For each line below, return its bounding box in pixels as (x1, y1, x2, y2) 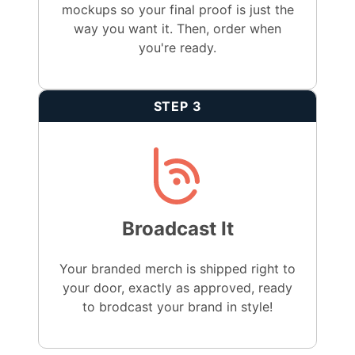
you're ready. (139, 40, 216, 56)
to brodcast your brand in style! (82, 299, 273, 315)
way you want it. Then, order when (74, 21, 281, 37)
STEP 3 (153, 98, 202, 115)
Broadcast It (121, 217, 234, 241)
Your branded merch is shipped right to (59, 261, 296, 277)
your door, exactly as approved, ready (63, 280, 292, 296)
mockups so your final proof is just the (61, 2, 294, 18)
